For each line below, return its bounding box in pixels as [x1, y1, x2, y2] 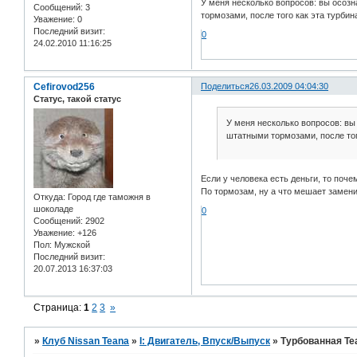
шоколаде [33, 204, 73, 214]
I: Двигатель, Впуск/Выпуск [139, 335, 271, 347]
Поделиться [201, 81, 250, 92]
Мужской [52, 240, 90, 250]
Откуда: [33, 192, 65, 202]
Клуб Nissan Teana [42, 335, 130, 347]
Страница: [33, 302, 84, 314]
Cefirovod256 [33, 81, 95, 93]
